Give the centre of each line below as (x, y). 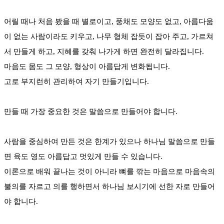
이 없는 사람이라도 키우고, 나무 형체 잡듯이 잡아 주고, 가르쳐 (109, 36)
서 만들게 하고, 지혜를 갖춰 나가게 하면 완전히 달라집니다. (104, 51)
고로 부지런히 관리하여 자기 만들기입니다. (76, 81)
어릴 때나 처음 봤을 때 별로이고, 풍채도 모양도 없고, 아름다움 (109, 21)
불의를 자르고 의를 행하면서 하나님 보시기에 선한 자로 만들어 (109, 186)
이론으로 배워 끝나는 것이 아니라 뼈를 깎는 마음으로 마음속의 (109, 171)
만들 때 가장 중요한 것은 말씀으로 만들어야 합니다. (91, 111)
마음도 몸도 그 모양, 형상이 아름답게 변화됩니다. (87, 66)
